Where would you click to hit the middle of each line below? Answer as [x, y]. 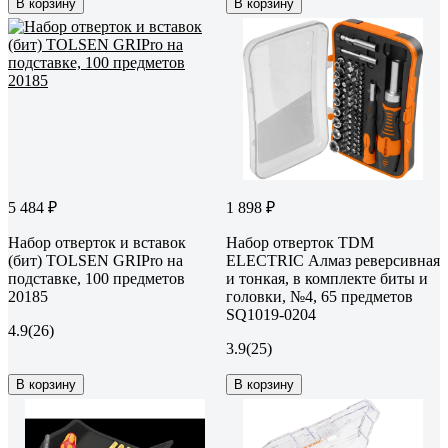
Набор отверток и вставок [97, 242]
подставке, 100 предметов [96, 278]
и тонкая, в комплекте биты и [327, 278]
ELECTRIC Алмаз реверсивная [333, 260]
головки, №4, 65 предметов [319, 296]
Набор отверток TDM [300, 242]
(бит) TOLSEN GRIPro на [95, 260]
